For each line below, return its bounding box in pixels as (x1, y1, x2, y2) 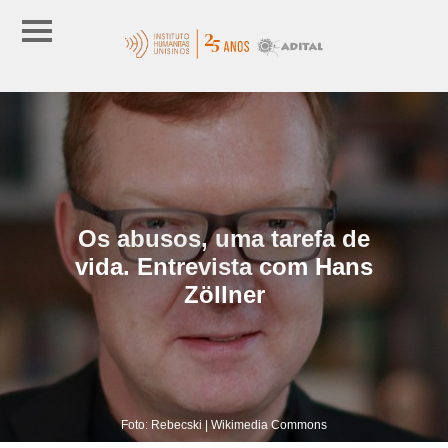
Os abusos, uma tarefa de (78, 224, 370, 252)
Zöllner (183, 280, 265, 308)
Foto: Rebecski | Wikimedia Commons (121, 417, 327, 432)
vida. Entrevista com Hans (75, 252, 373, 280)
